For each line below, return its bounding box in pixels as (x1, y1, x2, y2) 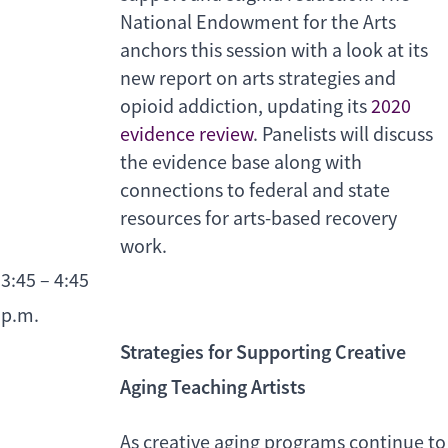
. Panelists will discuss (253, 122, 433, 148)
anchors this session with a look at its (120, 38, 428, 64)
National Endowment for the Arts (120, 10, 396, 36)
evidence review (120, 122, 253, 148)
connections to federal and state (120, 178, 390, 204)
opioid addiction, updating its (120, 94, 371, 120)
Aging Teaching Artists (120, 374, 306, 401)
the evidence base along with (120, 150, 362, 176)
